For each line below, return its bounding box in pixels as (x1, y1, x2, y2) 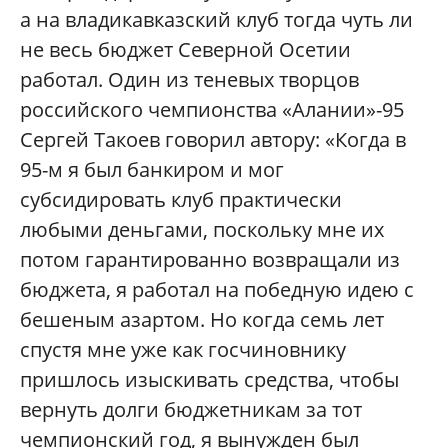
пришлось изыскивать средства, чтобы (20, 366, 399, 394)
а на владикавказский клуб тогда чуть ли (20, 6, 413, 34)
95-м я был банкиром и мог (20, 156, 284, 184)
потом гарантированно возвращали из (20, 246, 400, 274)
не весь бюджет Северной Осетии (20, 36, 351, 64)
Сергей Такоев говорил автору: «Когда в (20, 126, 406, 154)
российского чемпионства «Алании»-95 (20, 96, 404, 124)
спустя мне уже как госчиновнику (20, 336, 346, 364)
